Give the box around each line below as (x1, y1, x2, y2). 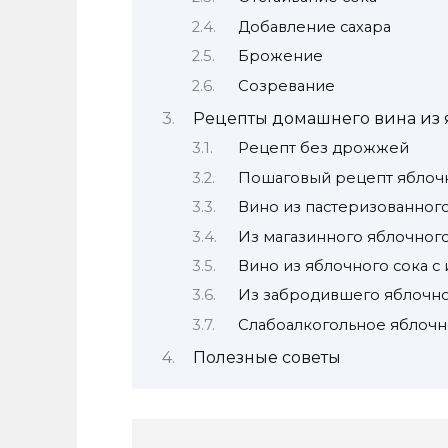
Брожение (238, 47, 324, 66)
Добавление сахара (238, 17, 392, 36)
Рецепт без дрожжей (238, 139, 410, 158)
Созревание (238, 76, 336, 95)
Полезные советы (192, 348, 341, 368)
